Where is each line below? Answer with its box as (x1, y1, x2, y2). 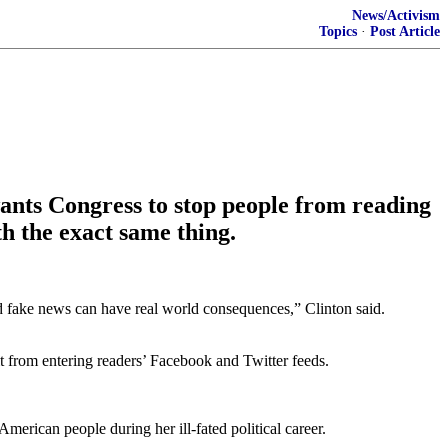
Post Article (370, 24, 440, 39)
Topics (319, 24, 357, 39)
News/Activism (352, 8, 440, 23)
